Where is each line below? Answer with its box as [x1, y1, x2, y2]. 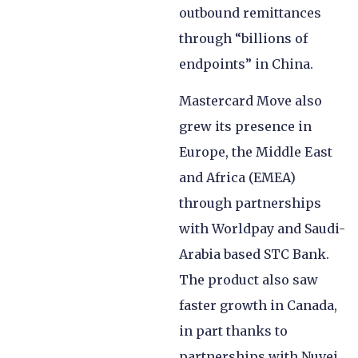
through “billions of [179, 30, 308, 46]
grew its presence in [179, 118, 312, 135]
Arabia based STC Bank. [179, 246, 329, 263]
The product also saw [179, 272, 318, 288]
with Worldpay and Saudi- [179, 221, 345, 237]
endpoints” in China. [179, 55, 316, 72]
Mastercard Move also [179, 93, 322, 109]
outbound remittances [179, 4, 321, 21]
